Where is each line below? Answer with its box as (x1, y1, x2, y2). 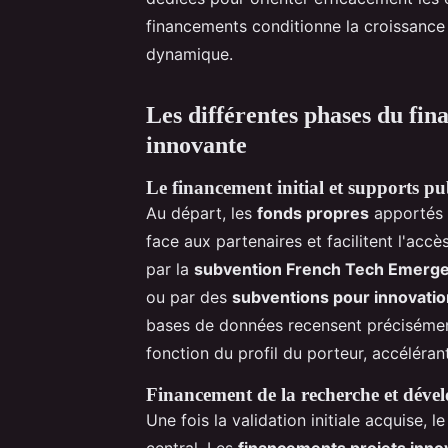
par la (146, 258, 194, 279)
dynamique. (146, 43, 233, 64)
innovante (146, 131, 247, 158)
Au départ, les (146, 202, 257, 223)
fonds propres (257, 202, 369, 223)
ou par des (146, 286, 232, 307)
